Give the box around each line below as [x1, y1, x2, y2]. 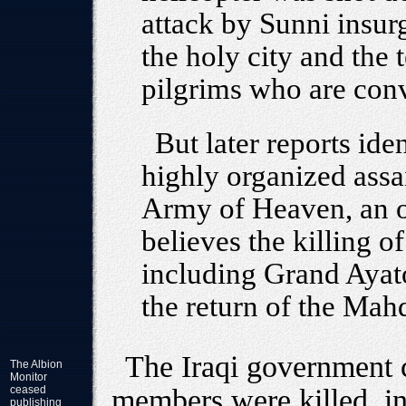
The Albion [10, 358, 63, 371]
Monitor [10, 371, 47, 383]
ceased [10, 383, 46, 396]
